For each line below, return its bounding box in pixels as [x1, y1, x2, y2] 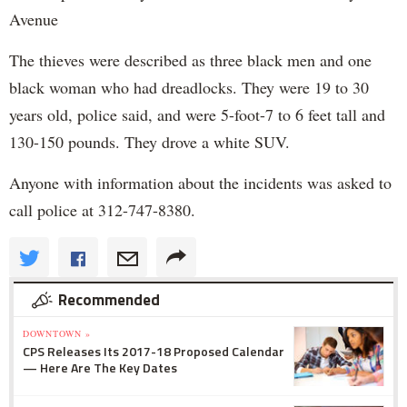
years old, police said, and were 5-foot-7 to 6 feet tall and [9, 103, 385, 125]
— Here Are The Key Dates [23, 357, 177, 377]
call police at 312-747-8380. [9, 198, 195, 221]
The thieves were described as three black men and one [9, 48, 372, 71]
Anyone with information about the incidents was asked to [9, 171, 392, 194]
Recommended [58, 287, 160, 312]
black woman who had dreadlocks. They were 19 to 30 [9, 75, 369, 98]
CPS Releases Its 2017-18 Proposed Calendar [23, 341, 284, 361]
